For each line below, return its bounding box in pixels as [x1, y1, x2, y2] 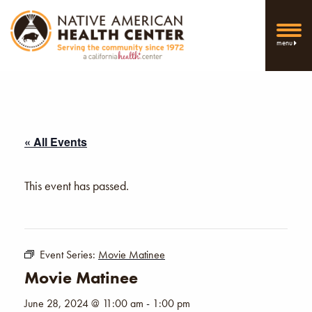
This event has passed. [24, 177, 129, 194]
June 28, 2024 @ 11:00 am [24, 295, 143, 311]
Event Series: [40, 247, 98, 262]
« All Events [24, 133, 87, 150]
